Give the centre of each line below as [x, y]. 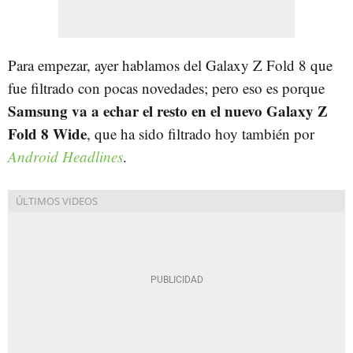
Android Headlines [65, 156]
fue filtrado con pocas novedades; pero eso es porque [166, 87]
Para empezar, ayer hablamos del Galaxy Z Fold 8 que [170, 65]
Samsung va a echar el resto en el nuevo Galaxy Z [168, 110]
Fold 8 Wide [47, 133]
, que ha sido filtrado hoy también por [201, 133]
